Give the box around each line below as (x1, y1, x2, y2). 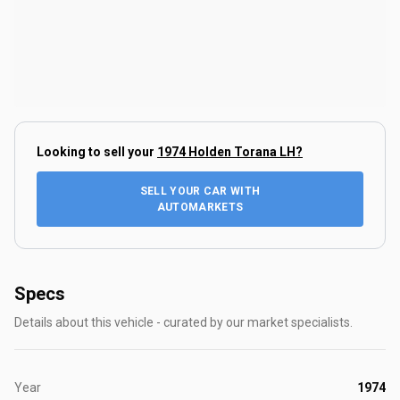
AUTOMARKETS (156, 200, 244, 213)
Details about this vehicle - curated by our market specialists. (14, 314, 353, 329)
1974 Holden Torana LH (157, 144, 296, 159)
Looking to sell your (37, 144, 157, 159)
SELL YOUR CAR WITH (139, 184, 261, 197)
